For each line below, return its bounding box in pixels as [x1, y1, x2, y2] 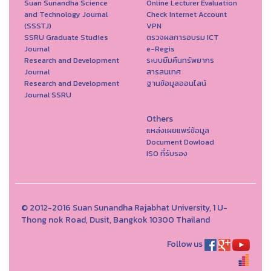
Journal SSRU [24, 88, 71, 100]
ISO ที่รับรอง [146, 147, 188, 159]
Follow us [167, 237, 203, 250]
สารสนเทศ [146, 65, 181, 77]
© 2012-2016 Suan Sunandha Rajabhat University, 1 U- [21, 201, 227, 214]
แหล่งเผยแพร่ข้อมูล [146, 124, 209, 136]
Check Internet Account [146, 8, 227, 20]
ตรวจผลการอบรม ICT [146, 31, 219, 43]
